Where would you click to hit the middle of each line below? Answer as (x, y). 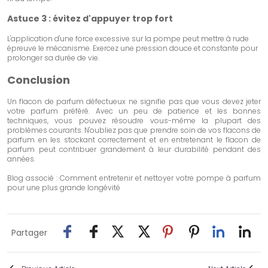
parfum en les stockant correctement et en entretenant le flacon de (134, 140)
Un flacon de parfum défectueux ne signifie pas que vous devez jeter (134, 102)
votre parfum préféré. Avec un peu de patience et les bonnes (134, 111)
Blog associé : (33, 178)
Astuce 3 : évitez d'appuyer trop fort (90, 19)
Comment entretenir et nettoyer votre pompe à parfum (160, 178)
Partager (29, 233)
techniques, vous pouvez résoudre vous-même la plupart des (134, 121)
